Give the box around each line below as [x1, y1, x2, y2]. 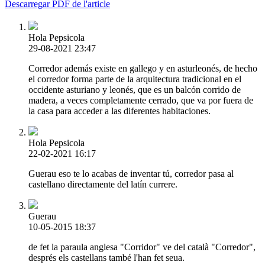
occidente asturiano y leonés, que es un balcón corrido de [28, 84, 241, 95]
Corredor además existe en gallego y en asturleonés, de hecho [28, 63, 257, 73]
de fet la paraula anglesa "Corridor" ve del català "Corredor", [28, 241, 256, 252]
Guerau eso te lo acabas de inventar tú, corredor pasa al [28, 168, 234, 179]
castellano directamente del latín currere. [28, 179, 177, 189]
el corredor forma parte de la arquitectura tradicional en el [28, 73, 241, 84]
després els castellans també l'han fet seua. [28, 252, 185, 263]
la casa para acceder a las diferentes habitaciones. [28, 105, 211, 116]
